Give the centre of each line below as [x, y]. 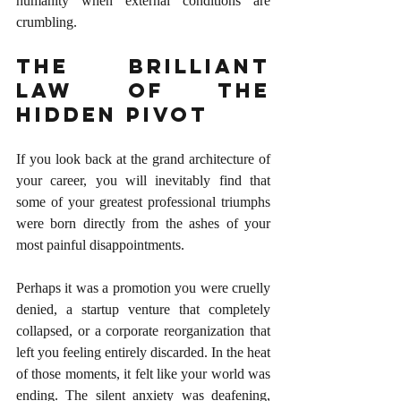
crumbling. [47, 21]
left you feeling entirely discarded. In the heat [143, 352]
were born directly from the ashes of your [143, 223]
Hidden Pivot [112, 114]
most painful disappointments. [100, 244]
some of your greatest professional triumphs [143, 201]
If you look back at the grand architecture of [143, 158]
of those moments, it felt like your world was [143, 373]
